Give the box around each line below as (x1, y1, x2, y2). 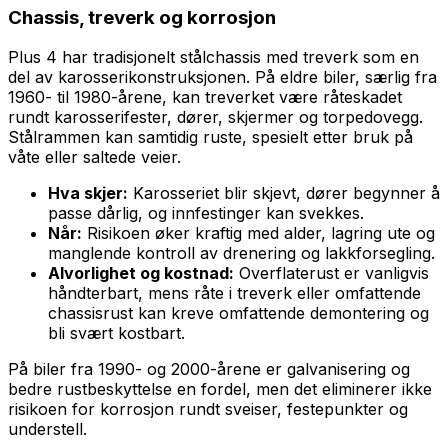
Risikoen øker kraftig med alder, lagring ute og (82, 223, 435, 244)
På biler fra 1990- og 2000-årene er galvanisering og (8, 359, 410, 380)
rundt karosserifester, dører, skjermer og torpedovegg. (8, 107, 423, 128)
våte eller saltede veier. (8, 147, 181, 168)
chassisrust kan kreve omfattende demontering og (48, 303, 429, 324)
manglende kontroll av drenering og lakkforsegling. (48, 243, 435, 264)
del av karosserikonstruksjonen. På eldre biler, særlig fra (8, 67, 437, 88)
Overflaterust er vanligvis (234, 263, 429, 284)
